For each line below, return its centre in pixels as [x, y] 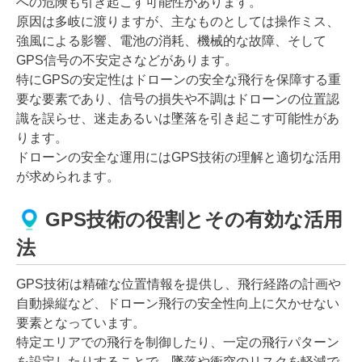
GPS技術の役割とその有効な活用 [194, 220]
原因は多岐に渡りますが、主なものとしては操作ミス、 [178, 21]
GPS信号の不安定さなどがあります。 [127, 60]
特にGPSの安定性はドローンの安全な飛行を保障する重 [179, 79]
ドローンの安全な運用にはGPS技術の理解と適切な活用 [179, 157]
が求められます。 [68, 176]
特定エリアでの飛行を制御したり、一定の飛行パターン [178, 342]
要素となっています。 [81, 322]
